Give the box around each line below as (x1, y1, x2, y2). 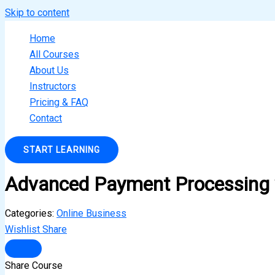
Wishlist (5, 223, 42, 235)
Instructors (29, 80, 76, 92)
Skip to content (5, 7, 69, 18)
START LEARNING (23, 145, 100, 155)
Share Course (5, 259, 63, 271)
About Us (29, 64, 69, 76)
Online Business (56, 207, 126, 219)
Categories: (5, 207, 56, 219)
